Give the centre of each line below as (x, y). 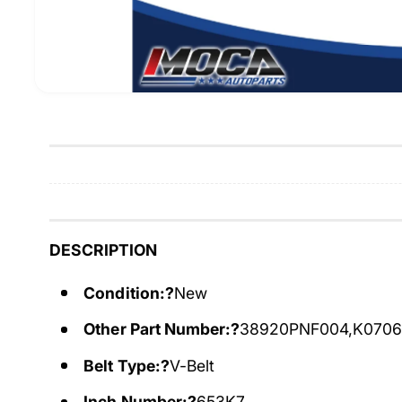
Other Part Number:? (162, 329)
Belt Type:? (127, 365)
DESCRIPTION (104, 249)
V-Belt (192, 365)
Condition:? (129, 293)
